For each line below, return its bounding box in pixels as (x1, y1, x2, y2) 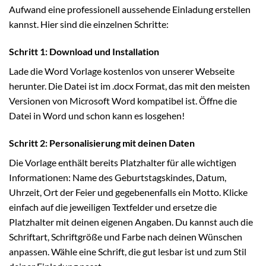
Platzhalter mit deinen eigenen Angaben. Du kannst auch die (9, 216, 253, 227)
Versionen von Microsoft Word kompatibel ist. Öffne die (9, 95, 237, 107)
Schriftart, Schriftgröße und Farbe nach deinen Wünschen (9, 230, 242, 242)
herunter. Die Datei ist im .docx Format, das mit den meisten (9, 80, 250, 92)
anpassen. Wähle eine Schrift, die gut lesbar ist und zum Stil (9, 245, 246, 257)
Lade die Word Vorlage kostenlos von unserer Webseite (9, 65, 235, 77)
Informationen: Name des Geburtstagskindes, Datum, (9, 171, 226, 183)
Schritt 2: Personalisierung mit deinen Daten (9, 137, 195, 148)
